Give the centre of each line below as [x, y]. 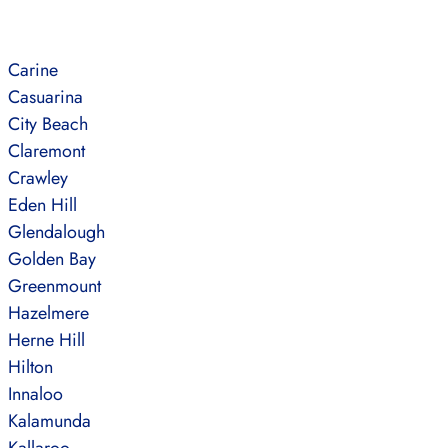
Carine [32, 70]
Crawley [37, 178]
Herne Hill [46, 340]
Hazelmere [48, 313]
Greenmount [54, 286]
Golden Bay [51, 259]
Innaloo [35, 394]
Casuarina [45, 97]
